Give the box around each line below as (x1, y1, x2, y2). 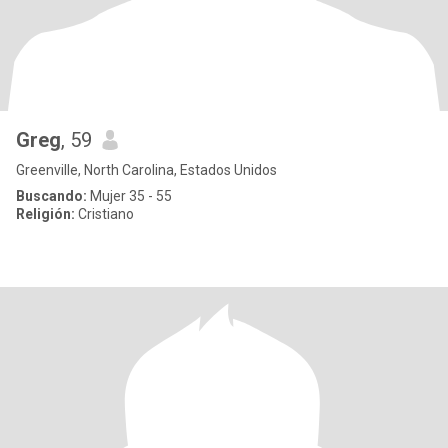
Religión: (16, 206, 75, 222)
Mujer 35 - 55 (87, 188, 172, 204)
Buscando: (16, 188, 87, 204)
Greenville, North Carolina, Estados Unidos (16, 162, 277, 178)
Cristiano (75, 206, 134, 222)
